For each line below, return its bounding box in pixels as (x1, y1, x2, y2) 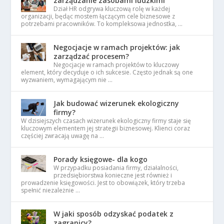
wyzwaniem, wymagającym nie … (21, 75, 113, 84)
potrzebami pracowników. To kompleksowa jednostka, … (21, 19, 183, 28)
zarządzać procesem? (53, 51, 129, 61)
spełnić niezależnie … (21, 186, 80, 195)
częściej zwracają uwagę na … (21, 131, 104, 140)
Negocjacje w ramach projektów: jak (53, 42, 180, 52)
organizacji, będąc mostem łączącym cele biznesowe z (21, 12, 175, 21)
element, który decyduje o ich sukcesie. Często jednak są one (21, 68, 193, 77)
